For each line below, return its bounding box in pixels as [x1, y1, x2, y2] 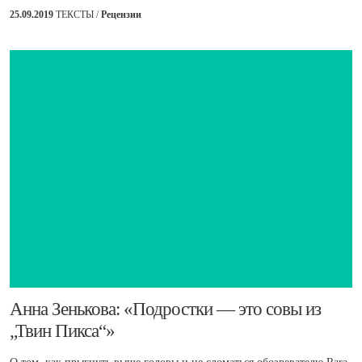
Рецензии [101, 9, 141, 21]
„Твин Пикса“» [10, 321, 115, 342]
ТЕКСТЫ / [56, 9, 101, 21]
